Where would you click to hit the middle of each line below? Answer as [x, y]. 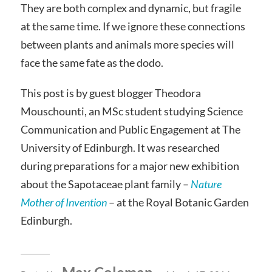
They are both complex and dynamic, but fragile [131, 8]
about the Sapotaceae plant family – [105, 184]
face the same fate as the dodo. [92, 63]
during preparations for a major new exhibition [130, 165]
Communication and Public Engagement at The [130, 129]
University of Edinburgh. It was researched [120, 147]
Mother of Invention [63, 202]
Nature [206, 184]
